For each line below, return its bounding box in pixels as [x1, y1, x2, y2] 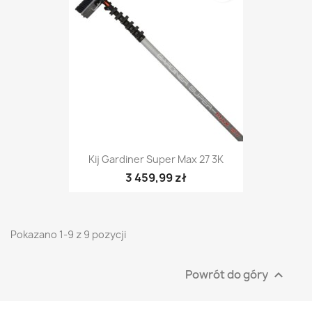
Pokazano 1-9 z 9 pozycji [10, 228, 126, 242]
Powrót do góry [185, 266, 270, 282]
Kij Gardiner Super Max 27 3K [88, 153, 224, 166]
